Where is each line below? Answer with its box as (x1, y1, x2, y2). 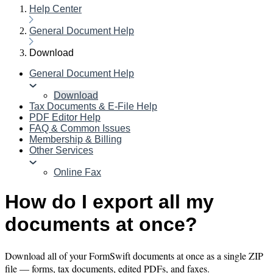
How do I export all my (5, 191, 214, 213)
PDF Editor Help (29, 112, 101, 122)
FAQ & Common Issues (29, 123, 130, 133)
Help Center (29, 4, 82, 14)
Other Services (29, 145, 93, 155)
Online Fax (54, 167, 101, 177)
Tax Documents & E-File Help (29, 101, 157, 112)
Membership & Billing (29, 134, 122, 144)
